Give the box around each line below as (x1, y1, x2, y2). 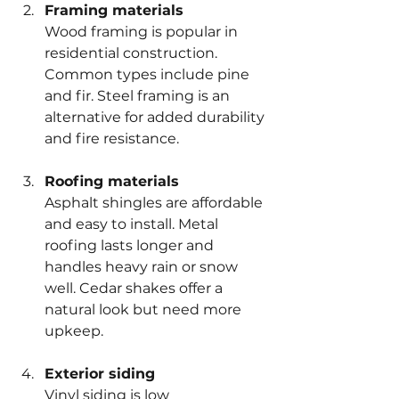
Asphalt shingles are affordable (45, 193, 266, 211)
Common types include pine (45, 65, 253, 83)
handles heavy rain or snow (45, 257, 241, 275)
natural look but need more (45, 300, 245, 318)
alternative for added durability (45, 108, 268, 126)
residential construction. (45, 44, 221, 61)
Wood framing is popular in (45, 22, 241, 40)
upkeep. (45, 322, 103, 339)
